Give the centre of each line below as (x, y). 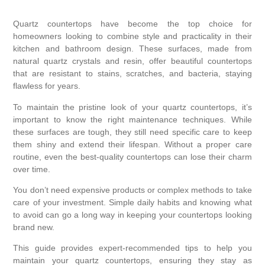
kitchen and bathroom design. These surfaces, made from (132, 49)
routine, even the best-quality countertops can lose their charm (132, 156)
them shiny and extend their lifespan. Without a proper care (132, 144)
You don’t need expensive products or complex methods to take (132, 190)
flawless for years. (47, 86)
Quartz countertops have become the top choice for (132, 24)
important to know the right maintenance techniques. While (132, 119)
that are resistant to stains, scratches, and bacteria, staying (132, 74)
